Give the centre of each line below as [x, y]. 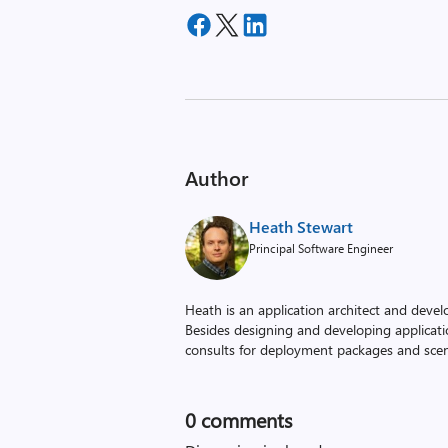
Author [217, 177]
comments [244, 419]
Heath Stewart [301, 226]
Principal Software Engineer [321, 248]
